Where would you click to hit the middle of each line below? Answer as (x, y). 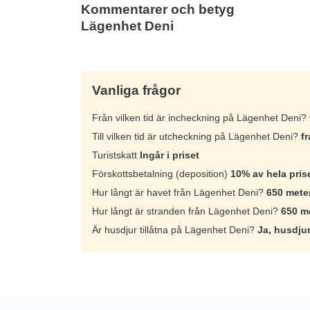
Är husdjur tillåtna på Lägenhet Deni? (175, 229)
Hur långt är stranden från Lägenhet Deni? (186, 211)
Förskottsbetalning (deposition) (161, 173)
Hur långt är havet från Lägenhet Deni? (179, 192)
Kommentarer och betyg (158, 9)
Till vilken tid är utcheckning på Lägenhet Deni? (197, 136)
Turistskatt (116, 155)
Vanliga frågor (136, 90)
